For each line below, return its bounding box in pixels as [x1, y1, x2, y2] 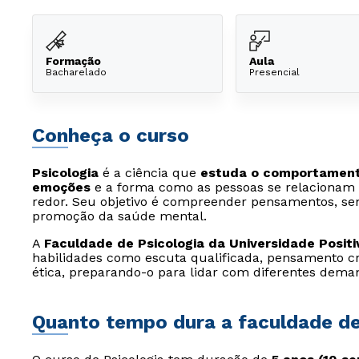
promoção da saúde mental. [32, 208, 207, 224]
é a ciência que [99, 165, 200, 180]
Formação [46, 54, 101, 67]
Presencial [249, 66, 301, 78]
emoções [32, 179, 91, 195]
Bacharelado [46, 66, 107, 78]
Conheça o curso [32, 124, 189, 147]
